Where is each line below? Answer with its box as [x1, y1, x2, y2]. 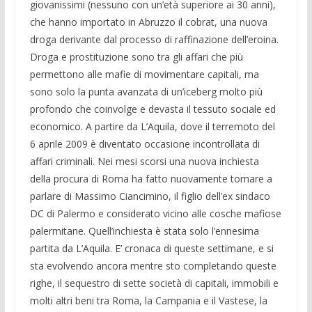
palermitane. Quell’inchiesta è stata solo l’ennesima [29, 224, 259, 237]
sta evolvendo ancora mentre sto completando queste [29, 258, 276, 272]
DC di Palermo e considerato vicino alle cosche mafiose [29, 206, 281, 220]
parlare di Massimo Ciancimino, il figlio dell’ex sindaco [29, 189, 270, 203]
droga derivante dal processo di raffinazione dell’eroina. [29, 32, 279, 46]
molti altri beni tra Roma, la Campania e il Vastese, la [29, 293, 267, 307]
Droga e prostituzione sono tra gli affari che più [29, 49, 243, 63]
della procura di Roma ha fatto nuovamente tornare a [29, 171, 272, 185]
